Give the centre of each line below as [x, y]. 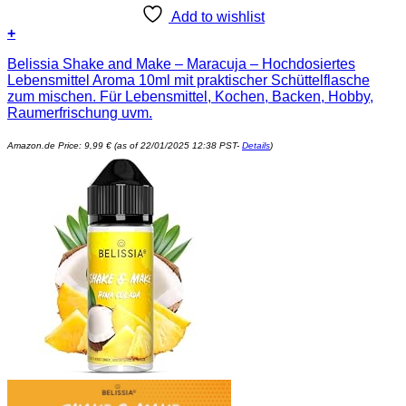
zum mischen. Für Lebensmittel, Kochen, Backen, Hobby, [190, 97]
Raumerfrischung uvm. [80, 113]
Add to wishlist [218, 17]
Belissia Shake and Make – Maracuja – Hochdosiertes [181, 64]
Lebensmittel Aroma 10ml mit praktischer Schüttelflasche [188, 81]
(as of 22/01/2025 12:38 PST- [177, 146]
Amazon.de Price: [46, 146]
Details [256, 146]
